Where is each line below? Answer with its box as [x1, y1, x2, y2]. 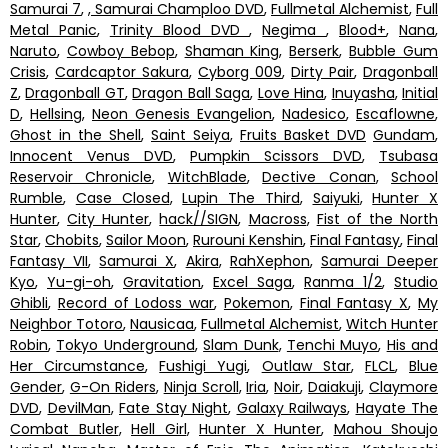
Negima [262, 19, 327, 40]
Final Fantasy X [299, 292, 409, 313]
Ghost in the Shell [10, 124, 141, 145]
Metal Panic [10, 19, 97, 40]
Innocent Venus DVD [10, 145, 173, 166]
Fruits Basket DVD [240, 124, 366, 145]
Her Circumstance [10, 355, 146, 376]
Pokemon [223, 292, 290, 313]
